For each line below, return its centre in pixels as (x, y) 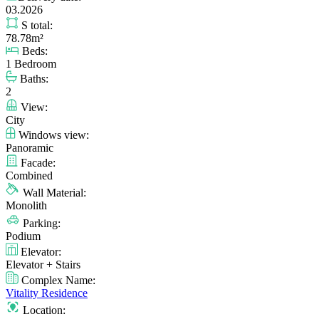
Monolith (26, 205)
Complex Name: (57, 280)
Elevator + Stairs (43, 264)
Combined (29, 175)
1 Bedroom (31, 63)
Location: (43, 310)
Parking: (40, 223)
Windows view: (52, 135)
